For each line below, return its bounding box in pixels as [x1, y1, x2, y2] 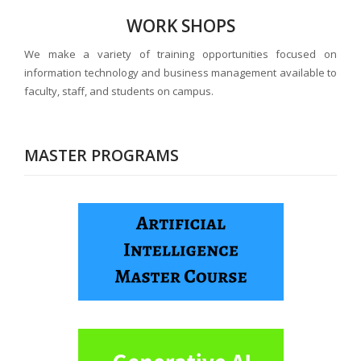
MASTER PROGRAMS [24, 144, 179, 167]
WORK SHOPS [126, 15, 235, 38]
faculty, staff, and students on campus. [24, 84, 214, 99]
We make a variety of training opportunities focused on [24, 47, 337, 62]
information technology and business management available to [24, 65, 337, 81]
